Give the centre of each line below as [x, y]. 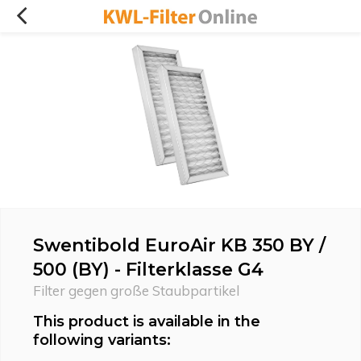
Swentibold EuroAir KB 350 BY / [179, 245]
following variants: [102, 340]
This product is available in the [147, 322]
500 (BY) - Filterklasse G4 [148, 270]
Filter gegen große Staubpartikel [136, 290]
